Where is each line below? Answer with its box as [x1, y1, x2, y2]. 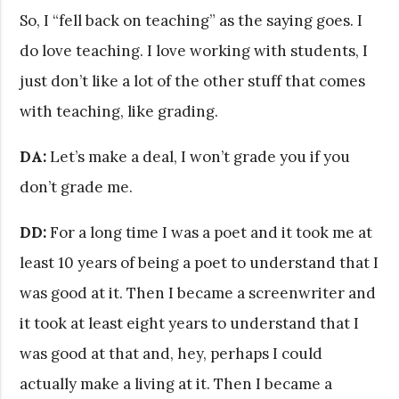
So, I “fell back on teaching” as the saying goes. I [20, 10, 363, 30]
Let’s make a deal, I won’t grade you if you [46, 146, 351, 167]
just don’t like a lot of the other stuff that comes [20, 70, 366, 91]
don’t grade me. [20, 176, 134, 197]
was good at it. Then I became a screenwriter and [20, 282, 377, 303]
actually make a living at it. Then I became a [20, 373, 333, 394]
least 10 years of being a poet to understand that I [20, 252, 379, 273]
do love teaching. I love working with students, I [20, 40, 369, 61]
